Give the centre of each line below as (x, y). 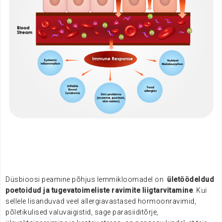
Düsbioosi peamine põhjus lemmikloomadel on (85, 180)
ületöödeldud (190, 180)
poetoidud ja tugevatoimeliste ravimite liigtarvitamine (99, 191)
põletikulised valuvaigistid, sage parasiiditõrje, (82, 212)
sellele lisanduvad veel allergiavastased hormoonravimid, (101, 201)
